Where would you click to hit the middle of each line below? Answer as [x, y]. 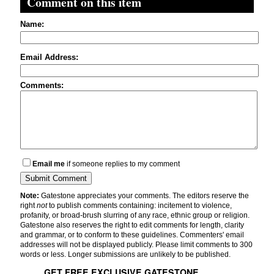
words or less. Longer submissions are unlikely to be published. [125, 255]
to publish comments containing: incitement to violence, [139, 206]
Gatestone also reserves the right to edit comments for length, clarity [132, 225]
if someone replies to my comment [122, 164]
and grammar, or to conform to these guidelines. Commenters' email [132, 235]
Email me [49, 164]
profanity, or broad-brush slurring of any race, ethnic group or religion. [135, 216]
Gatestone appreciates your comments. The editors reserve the [144, 196]
